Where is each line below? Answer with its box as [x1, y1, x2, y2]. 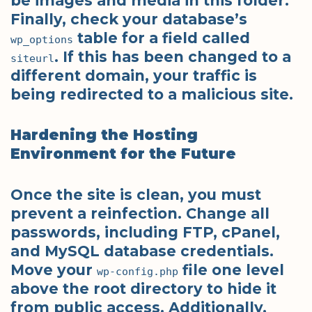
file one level [178, 260, 284, 279]
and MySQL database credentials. [10, 242, 274, 260]
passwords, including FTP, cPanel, [10, 223, 280, 241]
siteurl [10, 52, 54, 65]
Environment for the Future [10, 145, 236, 163]
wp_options [10, 33, 73, 46]
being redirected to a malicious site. [10, 85, 293, 103]
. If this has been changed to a [54, 47, 291, 65]
